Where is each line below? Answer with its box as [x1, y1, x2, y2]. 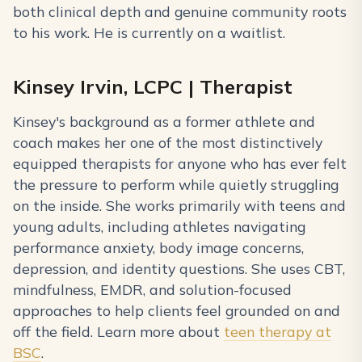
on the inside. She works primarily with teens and [13, 196, 346, 215]
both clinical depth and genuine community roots [13, 2, 347, 21]
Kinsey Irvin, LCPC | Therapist [13, 74, 293, 99]
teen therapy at [224, 322, 331, 341]
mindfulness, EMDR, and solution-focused [13, 280, 292, 299]
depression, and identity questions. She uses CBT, [13, 259, 345, 278]
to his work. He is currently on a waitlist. [13, 23, 285, 42]
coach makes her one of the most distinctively [13, 133, 322, 152]
